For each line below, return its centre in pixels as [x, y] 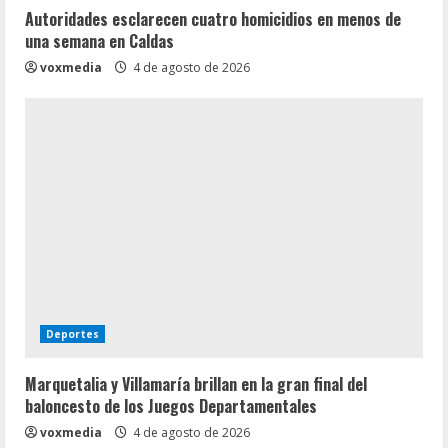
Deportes [72, 334]
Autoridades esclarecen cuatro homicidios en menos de [213, 19]
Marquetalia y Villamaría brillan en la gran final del [196, 384]
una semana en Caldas [99, 41]
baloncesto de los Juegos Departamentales [171, 406]
